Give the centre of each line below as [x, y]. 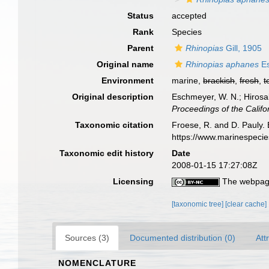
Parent [141, 48]
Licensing [134, 181]
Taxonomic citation [115, 125]
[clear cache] [246, 204]
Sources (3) [87, 238]
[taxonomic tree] [199, 204]
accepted [189, 16]
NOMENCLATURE [97, 263]
